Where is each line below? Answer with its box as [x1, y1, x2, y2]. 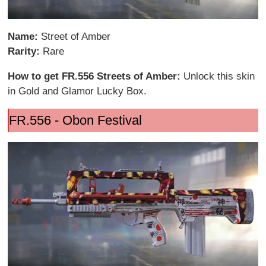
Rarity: [8, 45, 43, 57]
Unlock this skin [183, 70, 255, 82]
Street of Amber [41, 30, 111, 42]
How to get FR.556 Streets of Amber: [8, 70, 184, 82]
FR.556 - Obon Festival [8, 112, 142, 128]
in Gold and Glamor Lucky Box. [8, 85, 147, 97]
